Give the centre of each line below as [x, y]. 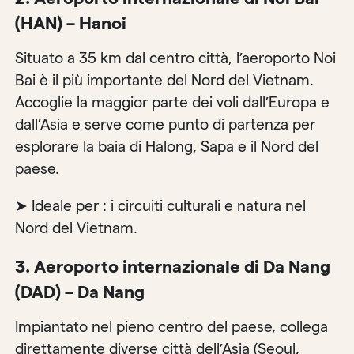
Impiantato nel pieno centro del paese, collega [172, 327]
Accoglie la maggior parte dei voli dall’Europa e [173, 102]
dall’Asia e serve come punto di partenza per [166, 124]
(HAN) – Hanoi [71, 23]
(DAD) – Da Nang [80, 292]
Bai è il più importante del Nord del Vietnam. [165, 80]
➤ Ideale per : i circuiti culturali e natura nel [161, 205]
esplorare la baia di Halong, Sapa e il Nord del [167, 146]
